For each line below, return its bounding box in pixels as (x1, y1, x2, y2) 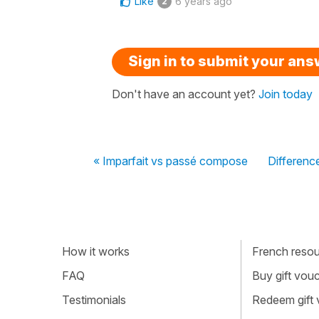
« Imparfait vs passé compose (93, 153, 248, 168)
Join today (258, 86, 313, 101)
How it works (62, 244, 130, 259)
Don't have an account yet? (112, 86, 258, 101)
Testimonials (62, 292, 126, 307)
